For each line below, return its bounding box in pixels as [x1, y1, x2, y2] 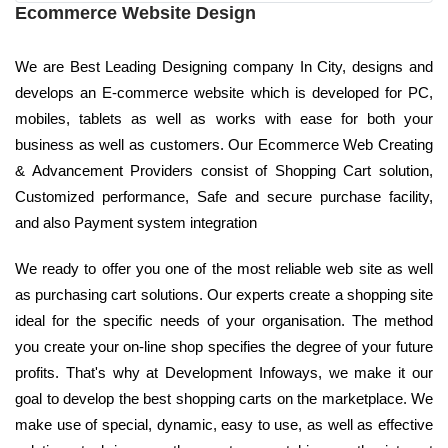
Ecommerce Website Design [15, 3, 256, 24]
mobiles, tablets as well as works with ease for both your [15, 110, 433, 128]
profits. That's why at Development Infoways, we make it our [15, 364, 433, 382]
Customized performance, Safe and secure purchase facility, [15, 188, 433, 206]
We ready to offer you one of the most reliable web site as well [15, 260, 433, 278]
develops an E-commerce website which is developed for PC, [15, 84, 433, 102]
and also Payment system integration [15, 214, 257, 232]
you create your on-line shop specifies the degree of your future [15, 338, 433, 356]
